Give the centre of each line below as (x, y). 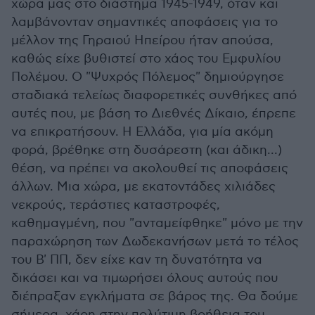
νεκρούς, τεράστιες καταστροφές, (116, 205)
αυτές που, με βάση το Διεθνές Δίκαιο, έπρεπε (154, 113)
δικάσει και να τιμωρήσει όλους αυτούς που (145, 278)
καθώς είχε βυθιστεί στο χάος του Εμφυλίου (146, 58)
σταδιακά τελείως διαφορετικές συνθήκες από (154, 95)
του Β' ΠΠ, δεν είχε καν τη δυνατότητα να (137, 259)
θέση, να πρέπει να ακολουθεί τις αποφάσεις (150, 168)
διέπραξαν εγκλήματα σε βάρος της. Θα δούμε (155, 296)
